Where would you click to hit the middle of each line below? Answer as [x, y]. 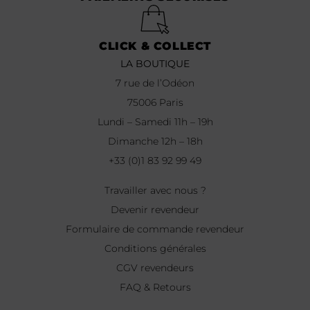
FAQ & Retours [155, 287]
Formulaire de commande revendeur [155, 229]
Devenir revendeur [155, 209]
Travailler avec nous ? [155, 190]
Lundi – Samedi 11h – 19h [155, 122]
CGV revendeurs [155, 267]
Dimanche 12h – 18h [155, 142]
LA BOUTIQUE [155, 64]
